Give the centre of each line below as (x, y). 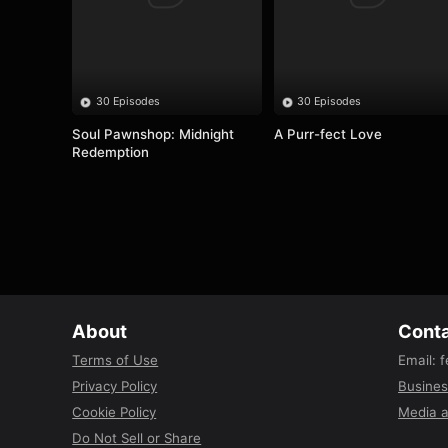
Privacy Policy (115, 385)
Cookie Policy (114, 411)
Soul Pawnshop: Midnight (153, 134)
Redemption (111, 152)
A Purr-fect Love (328, 134)
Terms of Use (115, 359)
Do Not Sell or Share (137, 437)
